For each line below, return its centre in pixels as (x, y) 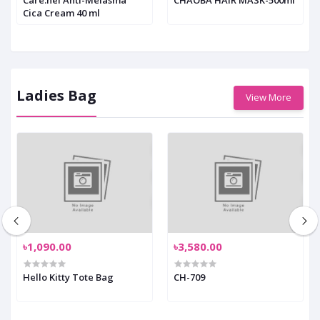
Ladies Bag (56, 96)
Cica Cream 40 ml (61, 12)
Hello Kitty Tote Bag (68, 277)
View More (269, 97)
